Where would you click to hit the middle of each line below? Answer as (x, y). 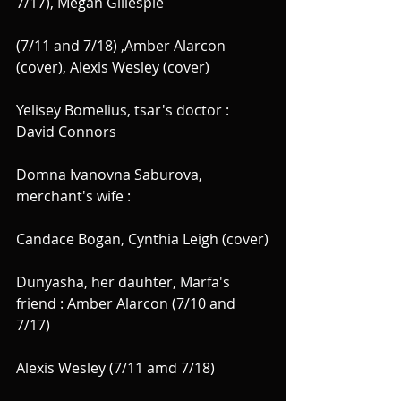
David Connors (66, 132)
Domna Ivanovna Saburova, (111, 175)
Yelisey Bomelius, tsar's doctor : (124, 111)
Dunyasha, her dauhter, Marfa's (125, 282)
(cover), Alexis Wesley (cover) (113, 68)
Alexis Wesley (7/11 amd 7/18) (115, 368)
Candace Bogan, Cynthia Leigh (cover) (142, 239)
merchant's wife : (73, 196)
